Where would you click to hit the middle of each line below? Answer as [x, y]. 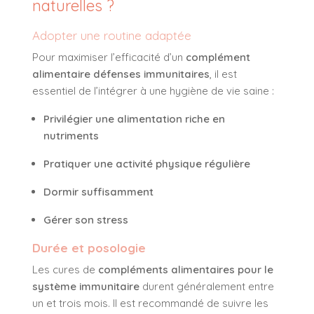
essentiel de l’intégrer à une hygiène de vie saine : [153, 91]
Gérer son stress [86, 220]
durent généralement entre [207, 287]
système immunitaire [86, 287]
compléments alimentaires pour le [186, 270]
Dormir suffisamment [98, 192]
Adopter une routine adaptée [112, 36]
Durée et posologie [89, 248]
